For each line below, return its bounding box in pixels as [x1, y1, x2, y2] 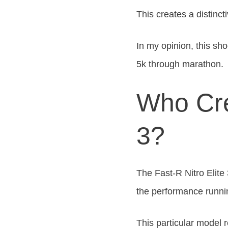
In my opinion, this [136, 41, 210, 51]
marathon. [180, 59, 223, 70]
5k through [136, 59, 180, 70]
